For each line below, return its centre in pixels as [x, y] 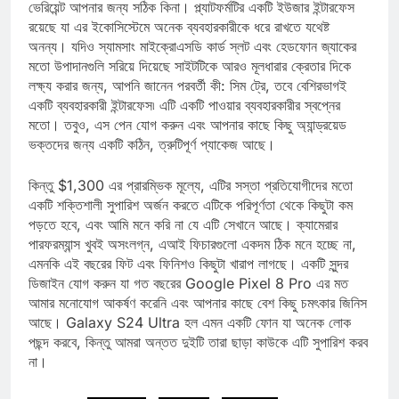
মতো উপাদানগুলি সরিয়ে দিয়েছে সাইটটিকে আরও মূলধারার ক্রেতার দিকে [190, 82]
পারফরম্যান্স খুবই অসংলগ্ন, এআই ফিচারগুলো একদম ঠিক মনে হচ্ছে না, [192, 261]
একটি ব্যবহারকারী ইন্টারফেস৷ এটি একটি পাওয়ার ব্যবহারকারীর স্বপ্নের [184, 122]
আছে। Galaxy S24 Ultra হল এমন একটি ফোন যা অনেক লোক [190, 339]
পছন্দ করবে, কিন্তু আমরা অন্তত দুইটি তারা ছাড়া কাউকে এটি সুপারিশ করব [198, 358]
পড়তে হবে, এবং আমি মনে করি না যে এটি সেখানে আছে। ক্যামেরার [183, 241]
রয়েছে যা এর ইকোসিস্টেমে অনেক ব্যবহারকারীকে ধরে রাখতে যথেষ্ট [179, 43]
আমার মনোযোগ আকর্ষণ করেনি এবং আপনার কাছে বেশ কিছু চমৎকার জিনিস [198, 319]
